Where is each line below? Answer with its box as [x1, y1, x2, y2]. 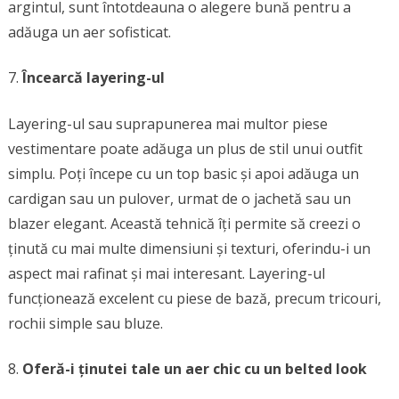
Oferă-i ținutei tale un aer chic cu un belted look [21, 358, 367, 379]
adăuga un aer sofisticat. [7, 21, 171, 42]
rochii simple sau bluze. [7, 313, 163, 333]
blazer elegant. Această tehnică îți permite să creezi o [7, 213, 361, 233]
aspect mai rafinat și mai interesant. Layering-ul [7, 263, 325, 283]
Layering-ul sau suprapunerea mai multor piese [7, 113, 328, 134]
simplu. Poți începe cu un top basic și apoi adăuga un [7, 163, 359, 183]
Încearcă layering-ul [21, 67, 165, 87]
